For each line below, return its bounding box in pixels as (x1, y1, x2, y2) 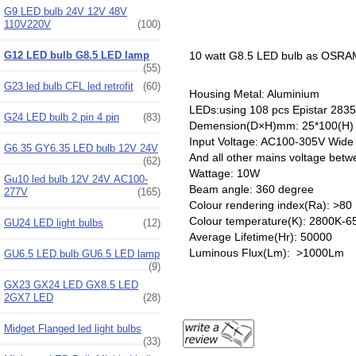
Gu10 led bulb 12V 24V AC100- (4, 172, 148, 185)
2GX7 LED (4, 291, 53, 304)
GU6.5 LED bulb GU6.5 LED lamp (4, 247, 160, 260)
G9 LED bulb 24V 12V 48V (4, 5, 127, 17)
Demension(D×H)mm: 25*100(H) (188, 119, 354, 133)
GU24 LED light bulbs (4, 216, 103, 229)
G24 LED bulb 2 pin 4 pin (4, 110, 119, 123)
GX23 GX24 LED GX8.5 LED (4, 278, 138, 291)
